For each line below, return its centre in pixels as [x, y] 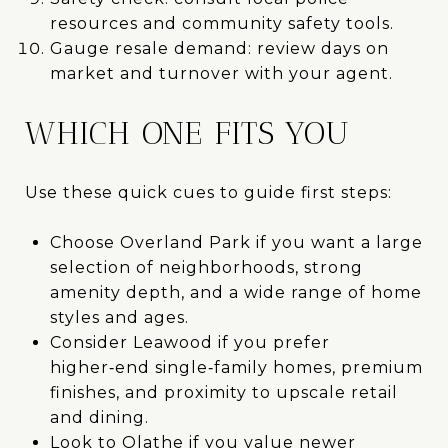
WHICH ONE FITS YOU [187, 132]
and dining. [99, 417]
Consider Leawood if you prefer [189, 342]
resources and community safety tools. [221, 23]
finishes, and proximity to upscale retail [223, 392]
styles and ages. [119, 317]
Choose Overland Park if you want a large [236, 242]
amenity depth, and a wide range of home [235, 292]
